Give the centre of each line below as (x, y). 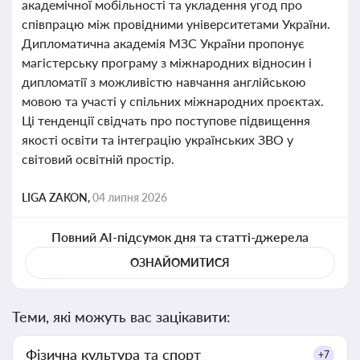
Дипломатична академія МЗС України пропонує (163, 43)
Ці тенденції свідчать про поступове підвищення (166, 120)
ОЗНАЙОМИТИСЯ (180, 262)
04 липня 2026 (130, 197)
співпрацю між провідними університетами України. (176, 24)
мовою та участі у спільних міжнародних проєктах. (173, 101)
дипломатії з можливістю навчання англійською (164, 82)
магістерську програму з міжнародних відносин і (167, 62)
